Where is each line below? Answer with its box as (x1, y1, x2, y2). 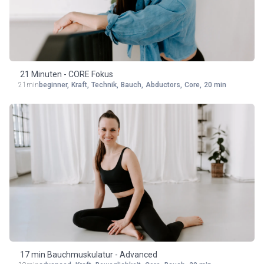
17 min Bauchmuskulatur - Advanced (19, 250, 157, 259)
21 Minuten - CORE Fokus (19, 70, 113, 79)
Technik (91, 81, 117, 89)
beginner (39, 81, 67, 89)
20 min (204, 81, 226, 89)
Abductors (146, 81, 180, 89)
